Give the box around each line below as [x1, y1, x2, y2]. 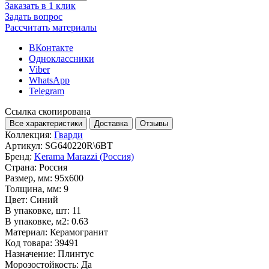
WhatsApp [29, 74, 70, 85]
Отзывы [140, 118, 168, 128]
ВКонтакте [29, 42, 73, 53]
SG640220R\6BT [45, 140, 113, 151]
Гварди [54, 129, 83, 140]
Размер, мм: [5, 172, 52, 183]
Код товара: [5, 237, 52, 248]
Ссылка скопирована [5, 106, 91, 116]
